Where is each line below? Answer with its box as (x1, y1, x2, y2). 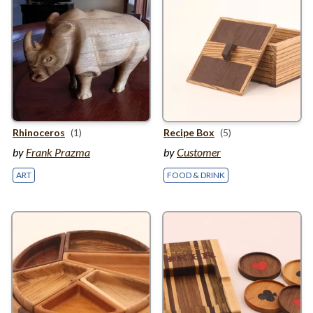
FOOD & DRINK (167, 170, 225, 180)
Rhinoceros (13, 126, 65, 138)
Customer (177, 145, 221, 159)
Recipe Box (163, 126, 214, 138)
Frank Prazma (26, 145, 90, 159)
